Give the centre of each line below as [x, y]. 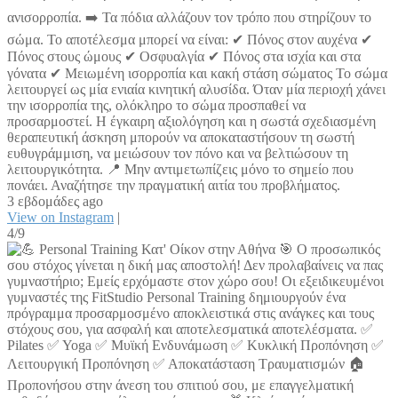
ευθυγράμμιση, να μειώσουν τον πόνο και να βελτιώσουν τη [178, 154]
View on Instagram [60, 218]
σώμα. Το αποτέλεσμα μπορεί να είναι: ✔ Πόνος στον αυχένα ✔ [190, 40]
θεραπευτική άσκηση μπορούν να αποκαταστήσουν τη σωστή [181, 138]
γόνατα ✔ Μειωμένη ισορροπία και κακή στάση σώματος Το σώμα [197, 74]
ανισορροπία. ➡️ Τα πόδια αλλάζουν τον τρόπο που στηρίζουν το [189, 18]
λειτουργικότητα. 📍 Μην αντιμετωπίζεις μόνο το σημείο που [180, 170]
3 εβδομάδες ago [55, 202]
